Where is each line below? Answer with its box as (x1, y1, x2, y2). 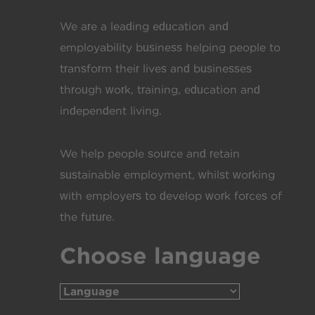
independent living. (60, 103, 162, 117)
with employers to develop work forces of (60, 189, 282, 203)
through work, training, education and (60, 82, 260, 96)
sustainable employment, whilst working (60, 168, 275, 182)
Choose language (60, 242, 261, 270)
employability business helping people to (60, 40, 281, 54)
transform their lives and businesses (60, 61, 252, 75)
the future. (60, 210, 115, 224)
